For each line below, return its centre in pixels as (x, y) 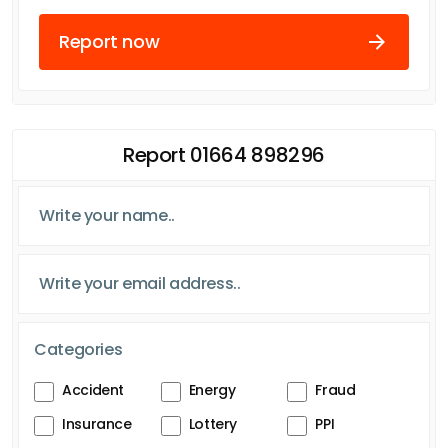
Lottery (213, 423)
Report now (109, 42)
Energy (212, 389)
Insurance (97, 423)
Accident (93, 389)
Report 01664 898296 (224, 154)
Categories (78, 349)
